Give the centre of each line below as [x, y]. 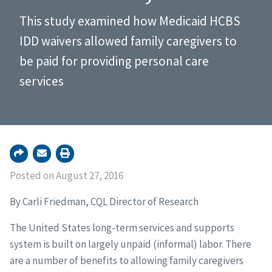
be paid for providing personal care [114, 61]
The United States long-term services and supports [122, 228]
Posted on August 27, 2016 [66, 176]
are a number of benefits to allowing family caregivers [126, 261]
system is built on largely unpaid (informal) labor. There [130, 244]
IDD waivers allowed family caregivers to [128, 41]
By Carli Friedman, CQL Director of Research [104, 202]
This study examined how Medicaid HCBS [130, 21]
